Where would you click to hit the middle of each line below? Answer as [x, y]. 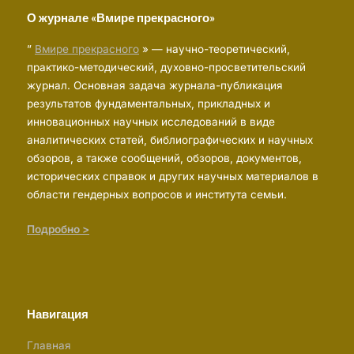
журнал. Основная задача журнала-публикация [155, 86]
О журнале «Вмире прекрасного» [121, 18]
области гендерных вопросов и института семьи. [157, 195]
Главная [49, 345]
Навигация [58, 313]
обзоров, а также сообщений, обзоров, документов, [164, 158]
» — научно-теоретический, [215, 49]
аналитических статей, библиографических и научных [170, 140]
